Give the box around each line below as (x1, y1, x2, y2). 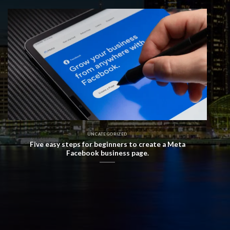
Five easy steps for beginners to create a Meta (29, 140, 185, 148)
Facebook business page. (66, 148, 149, 157)
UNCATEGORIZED (87, 131, 127, 137)
